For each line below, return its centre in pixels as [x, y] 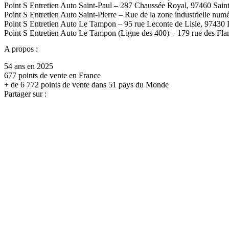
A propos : [21, 49]
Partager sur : [25, 94]
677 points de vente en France [52, 75]
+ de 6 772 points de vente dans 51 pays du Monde [86, 84]
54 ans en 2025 [29, 66]
